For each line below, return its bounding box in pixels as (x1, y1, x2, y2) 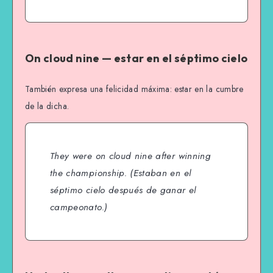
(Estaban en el (126, 166, 191, 180)
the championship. (50, 166, 127, 180)
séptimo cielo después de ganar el (50, 183, 196, 197)
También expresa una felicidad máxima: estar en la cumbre (25, 82, 244, 95)
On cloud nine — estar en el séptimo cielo (25, 51, 248, 66)
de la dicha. (25, 99, 69, 112)
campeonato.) (50, 200, 108, 214)
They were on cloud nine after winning (50, 149, 211, 163)
